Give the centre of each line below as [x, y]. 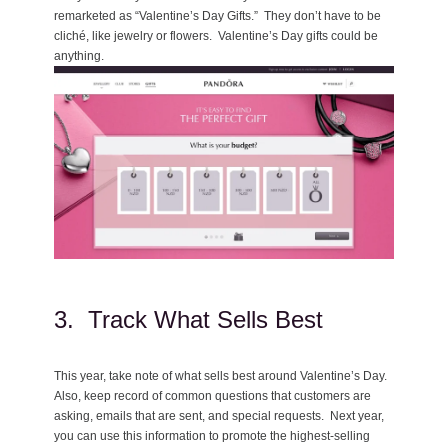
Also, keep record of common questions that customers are [212, 395]
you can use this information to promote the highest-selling [212, 435]
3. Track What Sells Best [188, 319]
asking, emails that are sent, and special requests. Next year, [219, 415]
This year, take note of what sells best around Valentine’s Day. [222, 375]
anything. [79, 56]
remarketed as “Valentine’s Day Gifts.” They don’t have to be [217, 16]
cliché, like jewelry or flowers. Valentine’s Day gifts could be [216, 36]
